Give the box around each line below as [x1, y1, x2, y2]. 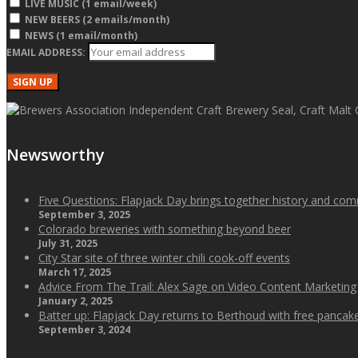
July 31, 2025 [38, 236, 97, 250]
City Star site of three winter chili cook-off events [38, 249, 290, 265]
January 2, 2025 [38, 293, 113, 308]
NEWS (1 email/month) [25, 29, 137, 43]
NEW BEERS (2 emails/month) [25, 13, 169, 27]
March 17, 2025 [38, 265, 111, 279]
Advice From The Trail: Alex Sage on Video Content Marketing [38, 278, 356, 294]
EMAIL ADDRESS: [6, 46, 88, 60]
